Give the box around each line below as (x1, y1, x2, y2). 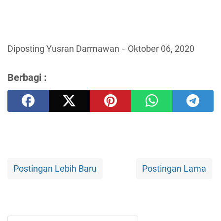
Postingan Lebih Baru (13, 164, 97, 174)
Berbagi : (7, 72, 47, 84)
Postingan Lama (142, 164, 206, 174)
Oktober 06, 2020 (128, 44, 194, 54)
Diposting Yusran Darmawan (7, 44, 121, 54)
